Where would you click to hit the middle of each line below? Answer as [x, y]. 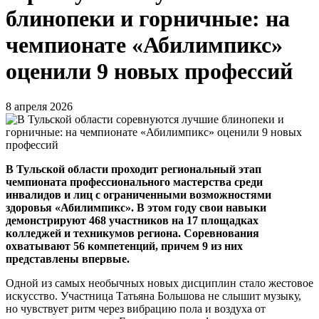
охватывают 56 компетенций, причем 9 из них [124, 246]
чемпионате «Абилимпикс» [144, 45]
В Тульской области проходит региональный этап [134, 169]
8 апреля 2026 [39, 106]
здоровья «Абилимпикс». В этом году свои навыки [136, 207]
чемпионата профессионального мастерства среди [134, 182]
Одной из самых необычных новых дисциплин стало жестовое [159, 283]
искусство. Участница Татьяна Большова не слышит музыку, [153, 296]
